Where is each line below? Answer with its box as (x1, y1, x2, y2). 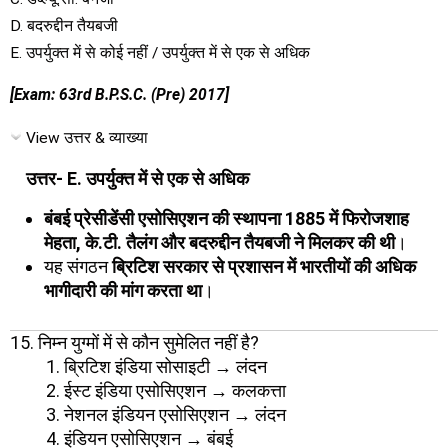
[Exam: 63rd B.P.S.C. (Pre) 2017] (10, 86, 229, 104)
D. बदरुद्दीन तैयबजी (10, 16, 118, 35)
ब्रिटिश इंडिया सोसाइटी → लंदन (64, 355, 267, 377)
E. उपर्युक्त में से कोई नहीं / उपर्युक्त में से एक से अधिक (10, 43, 310, 62)
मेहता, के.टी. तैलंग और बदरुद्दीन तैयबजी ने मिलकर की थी (44, 231, 395, 253)
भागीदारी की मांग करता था (44, 279, 202, 301)
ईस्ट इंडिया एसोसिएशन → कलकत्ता (64, 379, 286, 401)
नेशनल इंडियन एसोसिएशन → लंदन (64, 403, 286, 425)
